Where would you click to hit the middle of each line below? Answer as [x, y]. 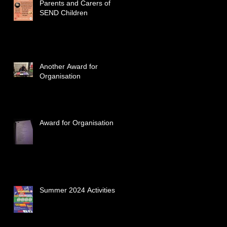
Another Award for [69, 66]
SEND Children [64, 13]
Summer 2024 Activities [77, 190]
